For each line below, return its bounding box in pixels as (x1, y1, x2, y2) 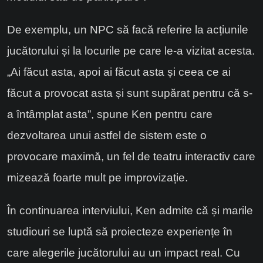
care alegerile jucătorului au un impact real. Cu (7, 247, 240, 259)
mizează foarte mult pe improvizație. (7, 171, 188, 184)
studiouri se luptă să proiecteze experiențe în (7, 225, 232, 238)
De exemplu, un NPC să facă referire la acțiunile (7, 23, 248, 36)
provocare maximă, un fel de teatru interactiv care (7, 150, 255, 163)
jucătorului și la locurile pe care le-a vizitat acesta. (7, 45, 255, 58)
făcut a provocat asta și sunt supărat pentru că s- (7, 87, 252, 100)
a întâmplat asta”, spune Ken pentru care (7, 108, 213, 121)
